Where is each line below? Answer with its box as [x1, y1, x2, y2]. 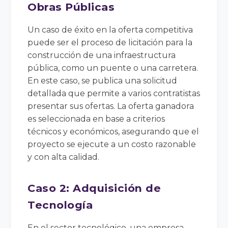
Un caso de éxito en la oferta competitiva [27, 24, 193, 35]
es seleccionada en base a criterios [27, 113, 165, 124]
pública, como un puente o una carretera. [27, 63, 198, 73]
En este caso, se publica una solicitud [27, 75, 178, 85]
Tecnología [27, 198, 93, 211]
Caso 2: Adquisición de [27, 181, 161, 194]
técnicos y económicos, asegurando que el [27, 126, 199, 136]
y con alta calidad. [27, 152, 100, 162]
